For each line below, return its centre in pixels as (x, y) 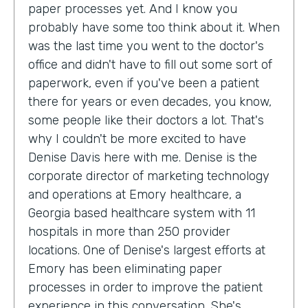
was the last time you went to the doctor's (146, 46)
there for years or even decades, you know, (150, 101)
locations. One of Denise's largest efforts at (147, 250)
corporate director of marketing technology (149, 176)
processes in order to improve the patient (145, 287)
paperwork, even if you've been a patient (144, 83)
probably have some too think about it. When (154, 27)
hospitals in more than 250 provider (129, 231)
